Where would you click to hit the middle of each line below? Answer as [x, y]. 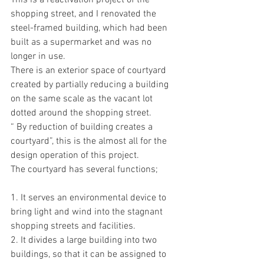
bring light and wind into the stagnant [88, 212]
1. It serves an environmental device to [90, 198]
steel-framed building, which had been [90, 28]
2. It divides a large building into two [85, 240]
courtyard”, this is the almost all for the [90, 141]
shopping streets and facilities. [73, 226]
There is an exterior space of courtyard [90, 71]
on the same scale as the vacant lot [83, 99]
